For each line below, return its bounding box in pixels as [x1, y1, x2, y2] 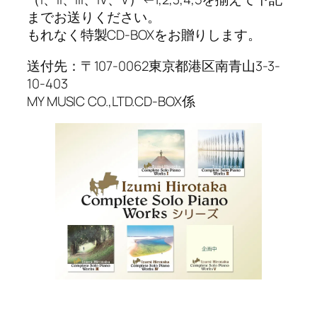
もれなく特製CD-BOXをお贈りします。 [27, 25, 261, 45]
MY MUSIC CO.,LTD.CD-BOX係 [27, 91, 195, 110]
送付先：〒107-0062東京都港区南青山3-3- [27, 56, 280, 75]
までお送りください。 [27, 8, 161, 27]
